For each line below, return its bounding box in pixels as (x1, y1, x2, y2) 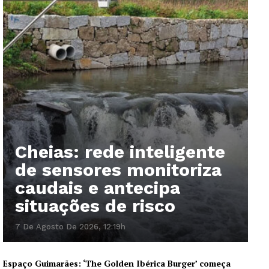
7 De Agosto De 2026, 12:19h (15, 222, 125, 231)
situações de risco (15, 195, 175, 216)
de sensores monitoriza (15, 159, 222, 180)
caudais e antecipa (15, 177, 180, 198)
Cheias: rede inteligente (15, 141, 225, 162)
